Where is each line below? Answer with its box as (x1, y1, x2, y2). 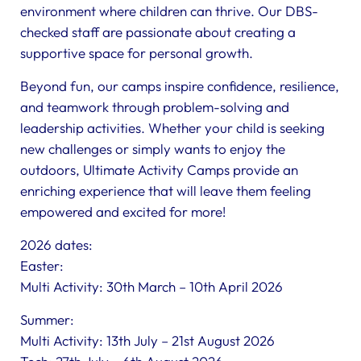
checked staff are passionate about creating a (20, 23, 296, 40)
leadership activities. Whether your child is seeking (20, 119, 325, 136)
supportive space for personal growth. (20, 44, 253, 61)
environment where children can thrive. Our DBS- (20, 2, 318, 19)
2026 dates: (20, 236, 93, 253)
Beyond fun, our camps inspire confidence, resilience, (20, 77, 339, 94)
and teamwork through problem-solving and (20, 98, 289, 115)
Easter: (20, 257, 64, 274)
